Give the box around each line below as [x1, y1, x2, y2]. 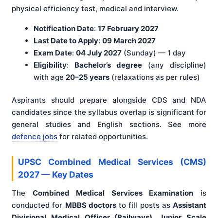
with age [34, 72, 66, 82]
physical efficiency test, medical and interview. [12, 3, 179, 13]
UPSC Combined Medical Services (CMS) [18, 156, 206, 167]
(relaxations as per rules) [109, 72, 200, 82]
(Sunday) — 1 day [122, 48, 186, 57]
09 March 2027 [102, 36, 156, 45]
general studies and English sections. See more [12, 120, 206, 129]
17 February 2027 [98, 23, 159, 33]
